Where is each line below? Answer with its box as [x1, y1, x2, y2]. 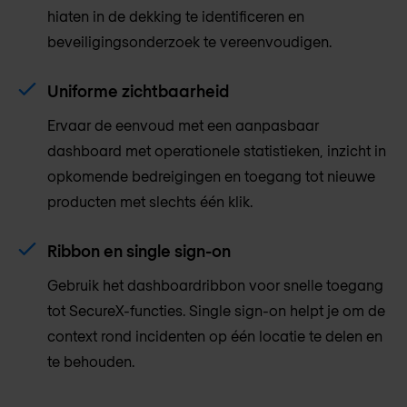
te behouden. [47, 352, 134, 371]
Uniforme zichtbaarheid [47, 81, 229, 102]
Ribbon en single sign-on [47, 241, 231, 262]
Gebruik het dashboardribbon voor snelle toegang [47, 276, 383, 294]
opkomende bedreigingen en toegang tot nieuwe [47, 167, 375, 185]
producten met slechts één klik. [47, 193, 253, 211]
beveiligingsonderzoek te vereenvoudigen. [47, 33, 332, 51]
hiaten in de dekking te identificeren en [47, 7, 304, 25]
